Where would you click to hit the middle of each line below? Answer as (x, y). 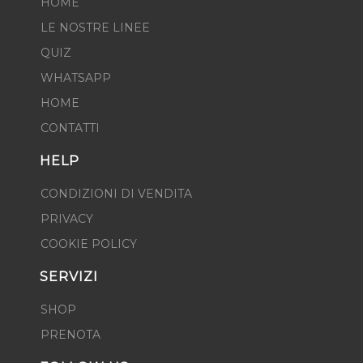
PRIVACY (67, 219)
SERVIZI (69, 277)
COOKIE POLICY (89, 244)
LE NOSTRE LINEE (95, 28)
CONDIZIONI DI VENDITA (116, 194)
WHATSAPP (76, 78)
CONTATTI (70, 128)
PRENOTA (70, 335)
